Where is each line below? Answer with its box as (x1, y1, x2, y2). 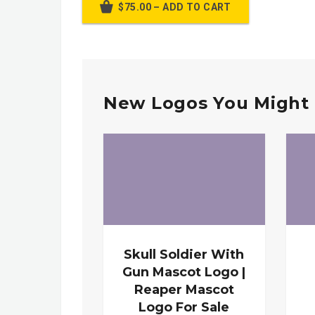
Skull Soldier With (124, 246, 245, 262)
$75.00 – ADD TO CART (118, 1, 231, 13)
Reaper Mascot (134, 281, 234, 297)
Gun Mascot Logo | (122, 264, 246, 280)
